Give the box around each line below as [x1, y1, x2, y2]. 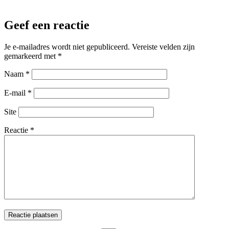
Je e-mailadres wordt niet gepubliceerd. [4, 42, 130, 51]
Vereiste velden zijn [132, 42, 195, 51]
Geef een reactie [4, 18, 89, 32]
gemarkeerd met [4, 51, 58, 60]
